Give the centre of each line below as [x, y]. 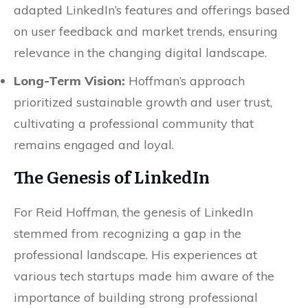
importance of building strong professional [136, 297]
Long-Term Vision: [69, 81]
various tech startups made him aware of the [144, 276]
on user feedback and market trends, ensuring [146, 31]
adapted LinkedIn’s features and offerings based [152, 10]
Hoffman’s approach [185, 81]
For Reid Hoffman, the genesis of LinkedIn [133, 212]
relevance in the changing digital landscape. [140, 53]
